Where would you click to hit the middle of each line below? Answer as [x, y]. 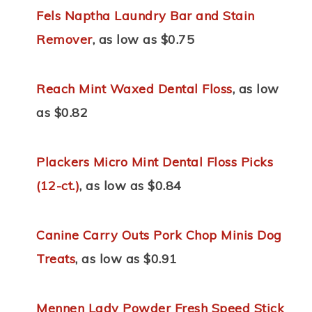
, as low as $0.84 [131, 186]
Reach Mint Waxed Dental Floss [134, 89]
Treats [56, 259]
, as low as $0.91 [126, 259]
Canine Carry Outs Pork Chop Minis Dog [159, 235]
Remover [64, 40]
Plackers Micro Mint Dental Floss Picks [155, 162]
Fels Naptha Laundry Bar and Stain [146, 16]
